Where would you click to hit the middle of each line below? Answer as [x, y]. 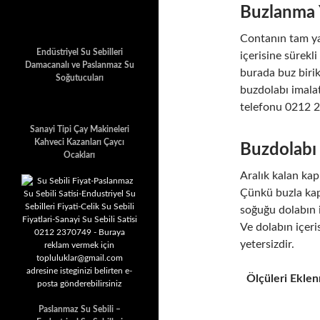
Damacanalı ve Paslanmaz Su [79, 65]
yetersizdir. [267, 244]
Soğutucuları [79, 78]
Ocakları [79, 155]
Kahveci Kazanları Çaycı [79, 142]
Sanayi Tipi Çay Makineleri [79, 129]
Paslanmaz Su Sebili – [79, 309]
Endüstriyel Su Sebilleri [79, 52]
